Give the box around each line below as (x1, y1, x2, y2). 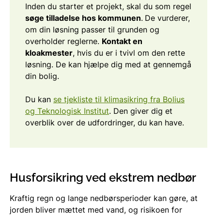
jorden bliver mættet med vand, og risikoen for (10, 204, 182, 215)
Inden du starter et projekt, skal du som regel (25, 1, 191, 11)
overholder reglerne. (25, 36, 102, 46)
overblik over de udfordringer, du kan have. (25, 117, 184, 127)
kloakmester (25, 47, 73, 58)
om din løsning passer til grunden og (25, 24, 159, 34)
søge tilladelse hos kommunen (25, 13, 141, 23)
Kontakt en (102, 36, 142, 46)
